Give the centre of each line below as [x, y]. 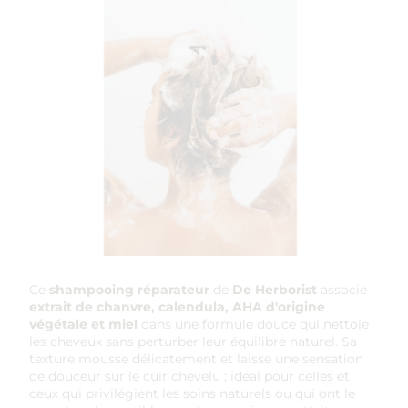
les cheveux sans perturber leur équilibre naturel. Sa [193, 342]
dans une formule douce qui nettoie [253, 324]
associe [342, 290]
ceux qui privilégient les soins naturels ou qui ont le [192, 393]
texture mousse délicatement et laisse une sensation [196, 359]
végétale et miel [83, 324]
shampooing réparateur [129, 290]
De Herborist [275, 290]
